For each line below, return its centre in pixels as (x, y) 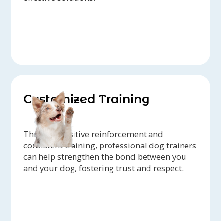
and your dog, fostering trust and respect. (104, 168)
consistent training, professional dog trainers (110, 146)
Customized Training (87, 99)
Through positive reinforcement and (93, 134)
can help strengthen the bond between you (105, 157)
